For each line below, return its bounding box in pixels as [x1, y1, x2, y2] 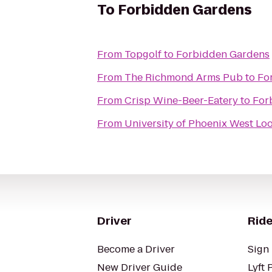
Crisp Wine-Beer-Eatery [124, 93, 238, 107]
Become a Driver [97, 242, 175, 256]
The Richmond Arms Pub [124, 70, 243, 84]
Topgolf [124, 47, 161, 61]
